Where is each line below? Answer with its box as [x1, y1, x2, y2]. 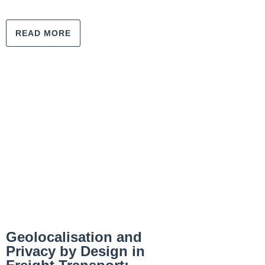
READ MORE [15, 28, 71, 38]
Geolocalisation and [6, 229, 142, 245]
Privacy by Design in [6, 243, 145, 259]
